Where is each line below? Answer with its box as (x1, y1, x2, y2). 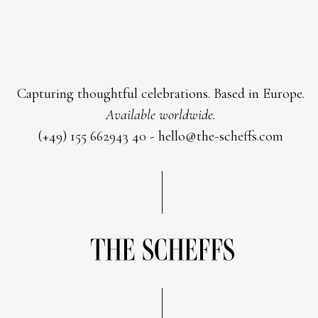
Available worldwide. (105, 105, 216, 124)
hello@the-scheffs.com (158, 126, 284, 145)
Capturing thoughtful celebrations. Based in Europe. (16, 84, 305, 102)
